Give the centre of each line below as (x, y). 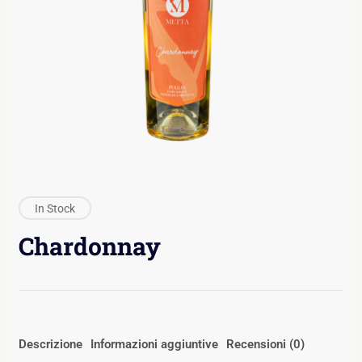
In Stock (55, 208)
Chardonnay (89, 246)
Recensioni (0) (265, 344)
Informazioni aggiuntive (154, 344)
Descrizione (50, 344)
